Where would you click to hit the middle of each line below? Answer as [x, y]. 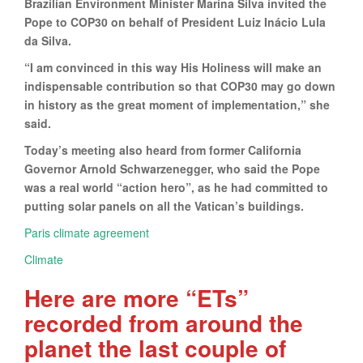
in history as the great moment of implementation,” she [177, 104]
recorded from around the [164, 322]
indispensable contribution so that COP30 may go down [180, 85]
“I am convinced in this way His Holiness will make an [173, 67]
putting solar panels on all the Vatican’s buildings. [164, 205]
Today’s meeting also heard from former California [163, 149]
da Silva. [48, 40]
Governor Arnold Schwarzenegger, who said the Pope [172, 168]
